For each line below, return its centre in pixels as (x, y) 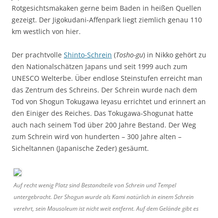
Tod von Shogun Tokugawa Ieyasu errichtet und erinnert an (109, 101)
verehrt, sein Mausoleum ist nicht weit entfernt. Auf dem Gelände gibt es (106, 208)
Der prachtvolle (38, 54)
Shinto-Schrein (88, 54)
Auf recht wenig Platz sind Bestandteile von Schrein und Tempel (95, 185)
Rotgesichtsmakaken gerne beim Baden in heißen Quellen (107, 8)
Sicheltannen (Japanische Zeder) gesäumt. (80, 148)
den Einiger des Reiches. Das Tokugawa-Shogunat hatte (102, 113)
